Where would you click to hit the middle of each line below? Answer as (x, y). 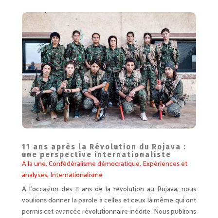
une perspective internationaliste (96, 155)
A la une (34, 164)
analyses (34, 176)
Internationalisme (76, 176)
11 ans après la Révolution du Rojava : (104, 147)
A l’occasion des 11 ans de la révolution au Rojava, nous (109, 190)
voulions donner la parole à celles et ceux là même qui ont (109, 201)
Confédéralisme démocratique (94, 164)
